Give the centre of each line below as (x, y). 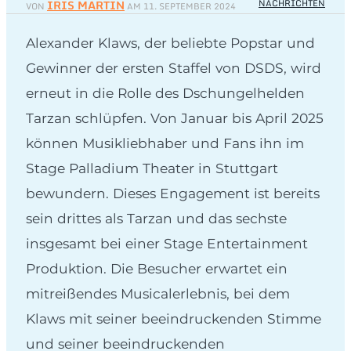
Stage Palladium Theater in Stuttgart (152, 168)
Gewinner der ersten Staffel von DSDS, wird (174, 67)
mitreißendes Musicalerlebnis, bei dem (158, 293)
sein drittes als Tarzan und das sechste (156, 218)
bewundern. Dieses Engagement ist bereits (173, 193)
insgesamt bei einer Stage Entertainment (167, 243)
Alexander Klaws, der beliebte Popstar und (170, 42)
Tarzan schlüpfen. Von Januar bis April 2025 (175, 118)
